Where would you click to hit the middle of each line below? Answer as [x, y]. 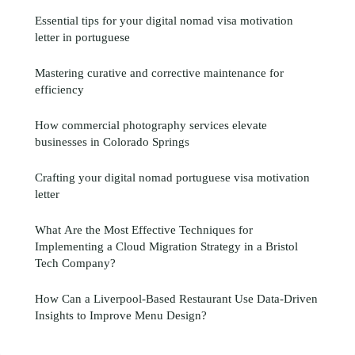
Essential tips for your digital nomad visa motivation [164, 21]
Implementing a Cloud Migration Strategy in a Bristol [166, 246]
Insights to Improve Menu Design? [121, 315]
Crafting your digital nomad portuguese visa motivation [172, 177]
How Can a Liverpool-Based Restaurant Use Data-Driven [176, 299]
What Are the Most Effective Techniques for [144, 230]
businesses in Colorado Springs [112, 142]
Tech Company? [75, 263]
